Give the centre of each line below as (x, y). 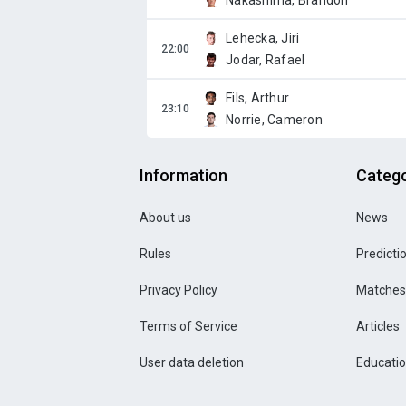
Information (184, 175)
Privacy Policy (179, 290)
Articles (377, 326)
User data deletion (192, 362)
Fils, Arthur (257, 98)
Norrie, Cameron (274, 120)
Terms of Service (188, 326)
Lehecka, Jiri (263, 38)
